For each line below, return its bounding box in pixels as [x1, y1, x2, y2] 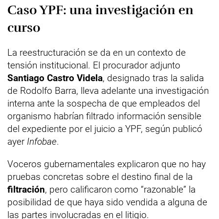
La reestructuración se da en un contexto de [7, 47, 186, 58]
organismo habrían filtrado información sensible [7, 110, 201, 122]
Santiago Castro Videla [7, 72, 103, 84]
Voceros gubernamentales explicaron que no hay [7, 158, 206, 170]
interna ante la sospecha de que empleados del [7, 98, 200, 109]
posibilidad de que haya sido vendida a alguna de [7, 197, 207, 208]
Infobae [27, 136, 57, 147]
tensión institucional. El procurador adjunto [7, 60, 180, 71]
